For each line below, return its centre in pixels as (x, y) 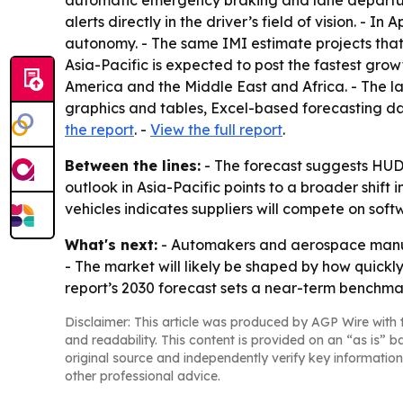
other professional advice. (143, 376)
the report (99, 130)
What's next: (111, 245)
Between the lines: (133, 166)
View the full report (216, 130)
